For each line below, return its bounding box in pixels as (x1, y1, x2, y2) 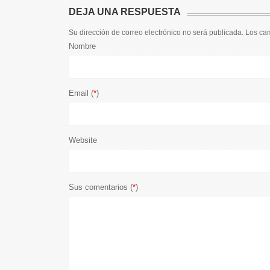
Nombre (68, 41, 96, 51)
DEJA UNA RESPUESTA (68, 6, 181, 17)
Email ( (68, 88, 93, 98)
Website (68, 135, 97, 145)
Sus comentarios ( (68, 182, 133, 192)
